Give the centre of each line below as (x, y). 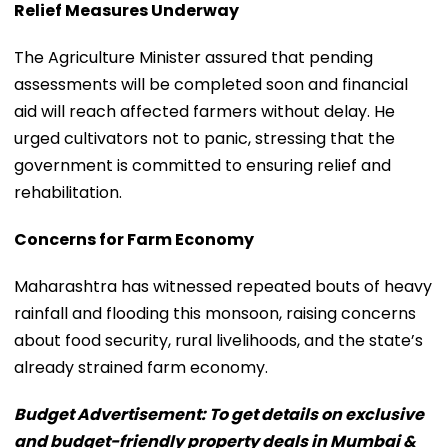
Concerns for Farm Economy (134, 239)
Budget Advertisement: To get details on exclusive (219, 414)
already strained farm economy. (141, 367)
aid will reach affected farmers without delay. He (204, 111)
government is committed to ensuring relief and (202, 165)
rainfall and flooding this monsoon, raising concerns (215, 313)
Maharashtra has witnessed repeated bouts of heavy (223, 286)
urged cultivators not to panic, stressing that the (204, 138)
